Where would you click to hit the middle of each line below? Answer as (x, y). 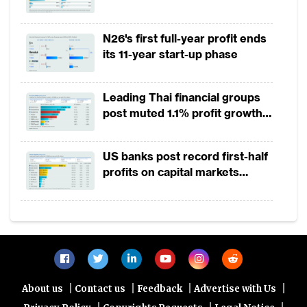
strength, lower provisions (173, 187)
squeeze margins (149, 144)
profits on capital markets (171, 172)
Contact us (100, 288)
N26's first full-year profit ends (185, 38)
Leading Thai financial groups (182, 97)
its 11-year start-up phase (170, 54)
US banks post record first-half (185, 156)
